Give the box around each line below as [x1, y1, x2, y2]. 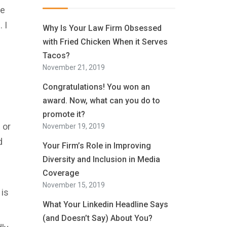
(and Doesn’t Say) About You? [42, 213, 153, 223]
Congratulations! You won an [42, 82, 150, 92]
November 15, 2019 [42, 181, 105, 189]
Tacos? [42, 51, 70, 60]
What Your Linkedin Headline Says [42, 200, 168, 209]
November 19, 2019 [42, 122, 105, 130]
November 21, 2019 [42, 63, 105, 71]
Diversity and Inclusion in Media [42, 155, 160, 164]
